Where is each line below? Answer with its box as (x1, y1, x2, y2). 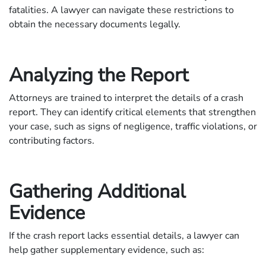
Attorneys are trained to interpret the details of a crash (9, 91, 243, 104)
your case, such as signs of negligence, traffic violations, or (9, 119, 257, 133)
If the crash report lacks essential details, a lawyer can (9, 229, 239, 242)
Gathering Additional (9, 178, 185, 204)
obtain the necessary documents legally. (9, 17, 180, 31)
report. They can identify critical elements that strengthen (9, 105, 256, 119)
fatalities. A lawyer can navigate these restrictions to (9, 3, 234, 17)
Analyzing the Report (9, 62, 188, 88)
